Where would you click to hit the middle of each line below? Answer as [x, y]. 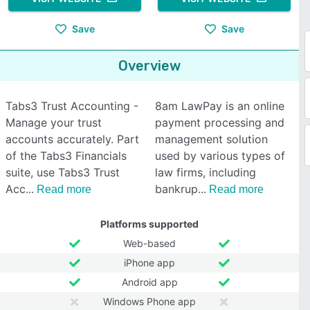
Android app [149, 282]
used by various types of [220, 156]
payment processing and [220, 122]
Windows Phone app [149, 301]
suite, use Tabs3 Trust [63, 172]
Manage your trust [54, 122]
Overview [149, 66]
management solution [211, 139]
